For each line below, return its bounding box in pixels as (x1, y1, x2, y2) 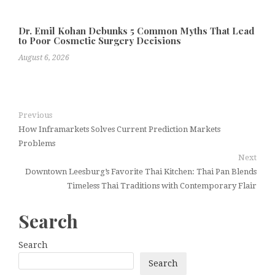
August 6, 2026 (18, 53, 69, 62)
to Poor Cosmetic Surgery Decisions (18, 34, 181, 47)
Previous (18, 110, 52, 120)
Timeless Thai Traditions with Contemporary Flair (67, 180, 257, 190)
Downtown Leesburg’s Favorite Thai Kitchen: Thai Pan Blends (25, 166, 257, 176)
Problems (18, 138, 55, 148)
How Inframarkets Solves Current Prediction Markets (18, 124, 220, 134)
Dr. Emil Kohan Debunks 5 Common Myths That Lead (18, 24, 255, 37)
